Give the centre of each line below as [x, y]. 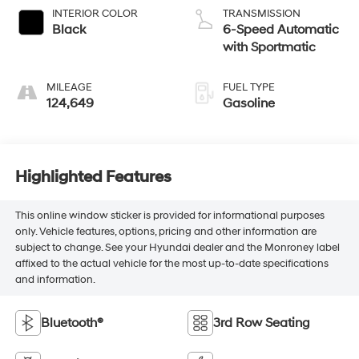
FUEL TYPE [249, 87]
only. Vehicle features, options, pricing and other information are [165, 232]
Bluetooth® [72, 323]
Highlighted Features [93, 177]
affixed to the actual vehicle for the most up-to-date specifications [171, 264]
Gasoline [249, 103]
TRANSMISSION [262, 13]
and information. [55, 280]
